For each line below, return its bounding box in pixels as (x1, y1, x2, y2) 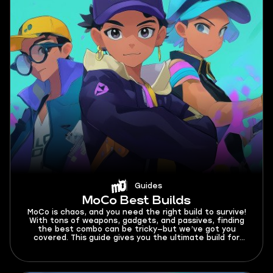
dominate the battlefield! (85, 250, 188, 259)
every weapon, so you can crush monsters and (44, 242, 229, 250)
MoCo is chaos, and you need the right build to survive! (27, 208, 246, 216)
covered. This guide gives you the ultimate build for (34, 233, 239, 242)
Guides (134, 182, 162, 190)
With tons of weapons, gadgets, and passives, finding (29, 216, 244, 225)
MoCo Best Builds (82, 195, 191, 206)
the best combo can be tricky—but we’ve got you (37, 225, 236, 233)
